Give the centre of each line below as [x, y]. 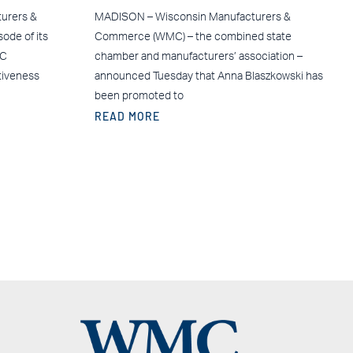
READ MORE [127, 116]
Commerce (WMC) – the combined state [193, 37]
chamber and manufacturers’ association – [198, 56]
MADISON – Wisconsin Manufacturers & [192, 17]
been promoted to [139, 96]
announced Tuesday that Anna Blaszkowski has [208, 76]
